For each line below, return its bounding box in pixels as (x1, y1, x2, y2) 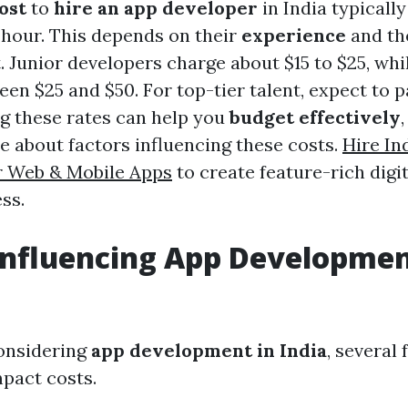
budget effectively (229, 106, 401, 129)
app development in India (91, 339, 327, 362)
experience (241, 24, 346, 47)
